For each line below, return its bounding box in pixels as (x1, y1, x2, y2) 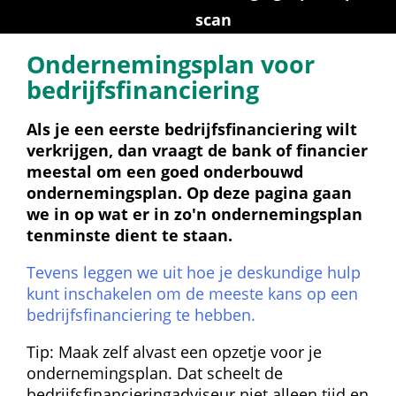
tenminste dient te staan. (27, 225, 232, 246)
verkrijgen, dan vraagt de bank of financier (27, 140, 368, 161)
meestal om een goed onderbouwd (27, 161, 303, 182)
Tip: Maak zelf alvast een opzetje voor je (27, 341, 322, 362)
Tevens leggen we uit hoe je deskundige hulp (27, 262, 361, 283)
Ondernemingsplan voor (27, 48, 315, 80)
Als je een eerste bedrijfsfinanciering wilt (27, 118, 357, 140)
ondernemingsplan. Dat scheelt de (27, 362, 283, 384)
